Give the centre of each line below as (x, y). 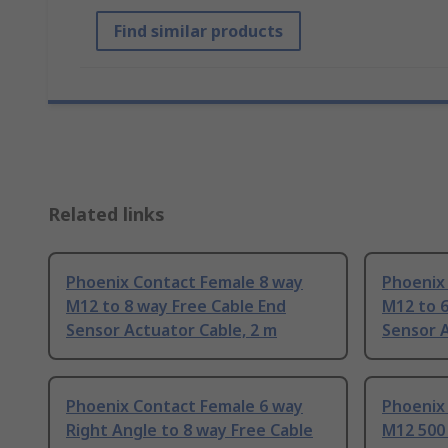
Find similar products (198, 31)
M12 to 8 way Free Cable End (176, 306)
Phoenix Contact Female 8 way (184, 282)
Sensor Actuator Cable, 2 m (171, 330)
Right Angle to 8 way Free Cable (189, 430)
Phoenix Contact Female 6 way (184, 406)
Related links (106, 214)
